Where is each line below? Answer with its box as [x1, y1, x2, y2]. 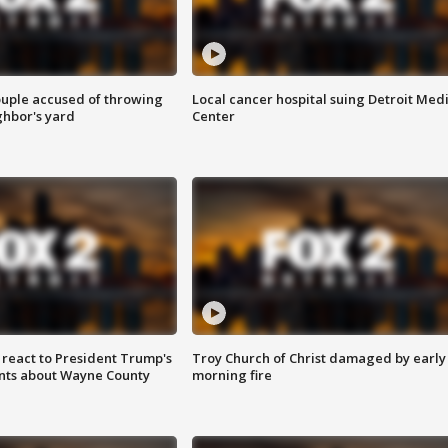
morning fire [191, 366, 272, 385]
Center [191, 107, 235, 126]
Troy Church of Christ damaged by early [191, 349, 446, 368]
